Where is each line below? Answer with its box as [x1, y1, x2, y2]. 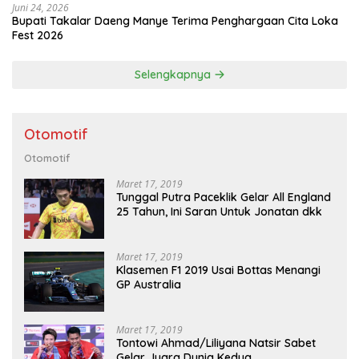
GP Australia [116, 276, 181, 292]
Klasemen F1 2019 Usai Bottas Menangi [116, 262, 321, 277]
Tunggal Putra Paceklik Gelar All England [116, 189, 331, 204]
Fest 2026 [12, 27, 63, 42]
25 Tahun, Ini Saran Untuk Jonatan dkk [116, 204, 322, 219]
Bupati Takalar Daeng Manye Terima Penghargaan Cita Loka [12, 13, 338, 28]
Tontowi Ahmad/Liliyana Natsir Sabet [116, 335, 316, 350]
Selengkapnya [134, 67, 214, 82]
